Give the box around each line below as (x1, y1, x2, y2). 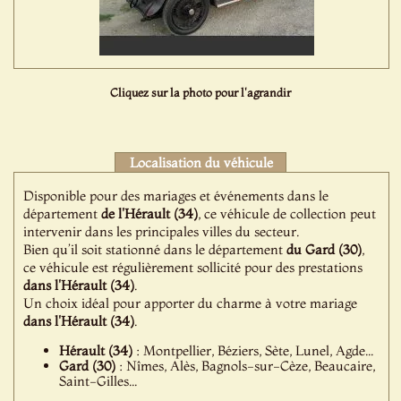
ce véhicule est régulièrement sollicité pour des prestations (23, 259, 363, 276)
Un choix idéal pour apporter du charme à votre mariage (23, 294, 358, 311)
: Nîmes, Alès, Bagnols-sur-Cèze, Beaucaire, (115, 357, 376, 374)
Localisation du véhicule (129, 154, 273, 171)
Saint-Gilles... (59, 372, 138, 389)
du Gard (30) (286, 241, 363, 258)
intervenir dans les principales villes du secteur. (23, 223, 300, 240)
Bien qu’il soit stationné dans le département (23, 241, 287, 258)
